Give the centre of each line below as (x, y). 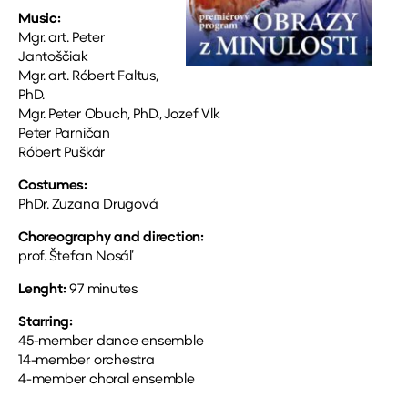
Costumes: (53, 186)
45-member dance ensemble (111, 342)
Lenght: (44, 290)
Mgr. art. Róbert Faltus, (88, 77)
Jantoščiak (53, 58)
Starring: (46, 323)
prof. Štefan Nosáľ (76, 257)
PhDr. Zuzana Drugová (88, 205)
